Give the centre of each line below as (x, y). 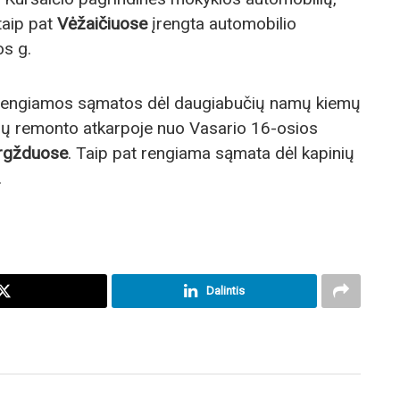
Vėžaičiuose (102, 23)
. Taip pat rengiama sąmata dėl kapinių (211, 154)
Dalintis (225, 290)
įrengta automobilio (222, 23)
